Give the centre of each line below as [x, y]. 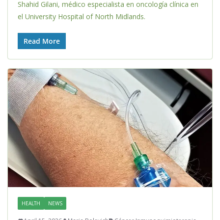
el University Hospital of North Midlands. [82, 17]
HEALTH [31, 204]
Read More [42, 41]
